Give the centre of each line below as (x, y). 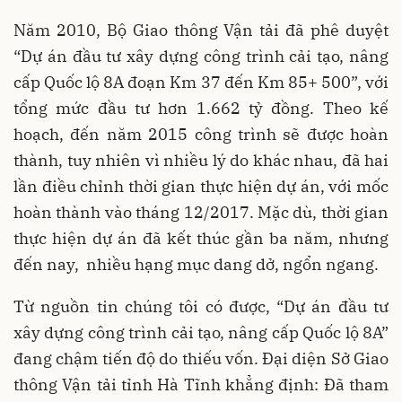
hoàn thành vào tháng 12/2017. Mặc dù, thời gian (201, 212)
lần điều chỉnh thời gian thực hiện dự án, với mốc (201, 186)
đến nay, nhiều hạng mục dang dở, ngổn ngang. (196, 264)
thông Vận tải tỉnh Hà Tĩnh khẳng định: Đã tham (201, 385)
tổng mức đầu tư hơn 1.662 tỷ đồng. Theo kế (201, 108)
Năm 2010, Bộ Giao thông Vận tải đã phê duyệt (201, 30)
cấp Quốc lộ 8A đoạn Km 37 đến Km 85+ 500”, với (201, 82)
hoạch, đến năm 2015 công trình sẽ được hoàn (201, 134)
